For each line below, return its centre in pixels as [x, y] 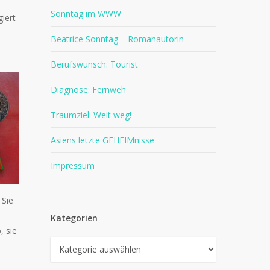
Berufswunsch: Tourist [95, 64]
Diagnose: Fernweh [89, 89]
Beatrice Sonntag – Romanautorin [118, 39]
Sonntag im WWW [86, 14]
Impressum [73, 165]
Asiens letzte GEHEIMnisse [103, 140]
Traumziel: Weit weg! [91, 115]
